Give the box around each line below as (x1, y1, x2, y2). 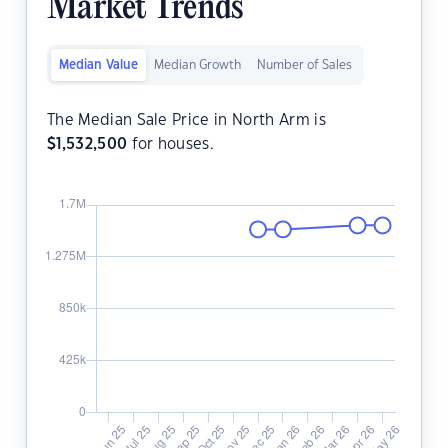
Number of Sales (257, 59, 352, 72)
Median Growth (154, 59, 241, 72)
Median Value (59, 59, 138, 72)
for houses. (127, 137, 215, 153)
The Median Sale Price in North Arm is (47, 113, 326, 129)
